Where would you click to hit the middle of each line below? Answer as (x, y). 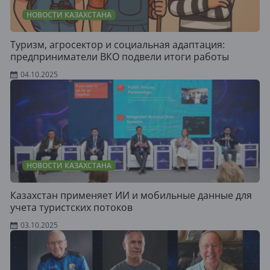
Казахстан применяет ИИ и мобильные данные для (131, 195)
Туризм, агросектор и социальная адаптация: (118, 45)
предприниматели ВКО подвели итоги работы (120, 57)
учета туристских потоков (71, 207)
